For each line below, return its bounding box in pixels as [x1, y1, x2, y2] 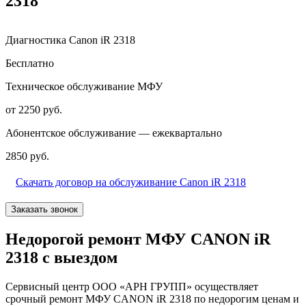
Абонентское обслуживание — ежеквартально [5, 126, 222, 139]
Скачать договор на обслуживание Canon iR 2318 [16, 176, 246, 188]
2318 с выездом [5, 248, 117, 266]
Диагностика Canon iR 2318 [5, 33, 135, 46]
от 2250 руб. [5, 103, 62, 115]
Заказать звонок [11, 204, 78, 214]
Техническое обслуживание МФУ [5, 80, 163, 92]
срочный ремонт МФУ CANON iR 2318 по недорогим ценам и [5, 292, 299, 305]
